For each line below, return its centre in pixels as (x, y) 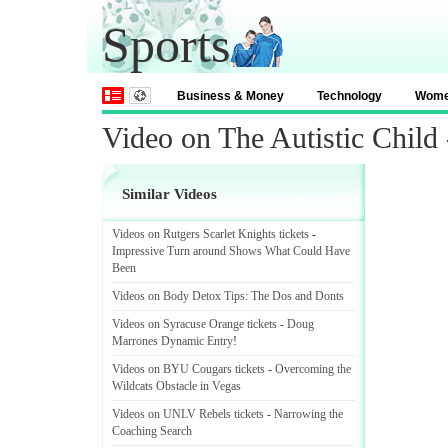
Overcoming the (313, 369)
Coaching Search (152, 431)
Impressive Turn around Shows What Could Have (231, 251)
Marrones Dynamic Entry (172, 341)
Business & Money (230, 96)
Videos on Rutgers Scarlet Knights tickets (210, 234)
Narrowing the (308, 414)
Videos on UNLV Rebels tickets (188, 414)
